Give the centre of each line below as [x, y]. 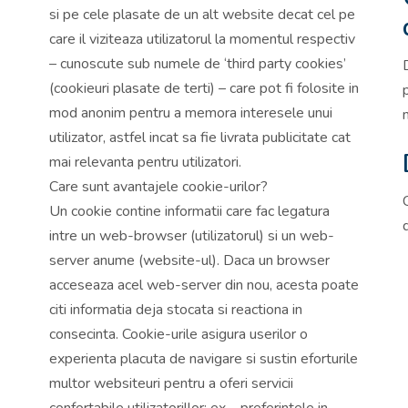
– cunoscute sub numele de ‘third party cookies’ [198, 63]
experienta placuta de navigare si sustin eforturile [204, 358]
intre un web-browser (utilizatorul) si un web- [192, 235]
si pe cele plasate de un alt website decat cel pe [202, 14]
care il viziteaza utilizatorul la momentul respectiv [202, 39]
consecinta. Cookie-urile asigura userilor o [178, 334]
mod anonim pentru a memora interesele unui [191, 112]
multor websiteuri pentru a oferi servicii [171, 383]
